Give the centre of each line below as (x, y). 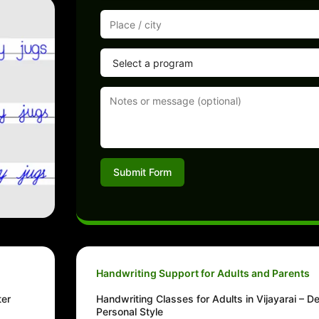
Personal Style (130, 312)
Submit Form (142, 172)
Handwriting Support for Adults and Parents (203, 273)
